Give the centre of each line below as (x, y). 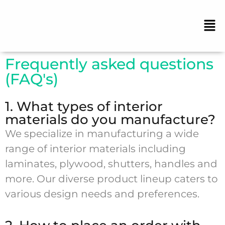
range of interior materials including (95, 149)
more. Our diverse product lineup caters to (111, 179)
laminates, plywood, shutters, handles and (111, 164)
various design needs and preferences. (102, 194)
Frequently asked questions (109, 64)
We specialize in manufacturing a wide (102, 134)
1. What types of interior (84, 107)
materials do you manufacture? (110, 120)
